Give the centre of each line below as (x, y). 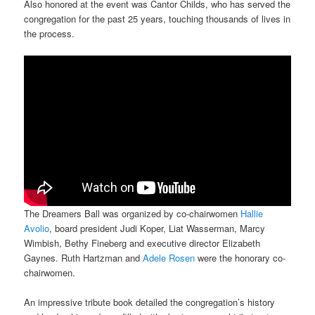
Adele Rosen (169, 257)
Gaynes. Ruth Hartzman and (84, 257)
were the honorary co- (240, 257)
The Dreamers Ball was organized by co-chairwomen (133, 213)
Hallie (252, 213)
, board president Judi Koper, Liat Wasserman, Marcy (157, 228)
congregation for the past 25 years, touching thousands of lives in (157, 18)
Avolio (37, 228)
